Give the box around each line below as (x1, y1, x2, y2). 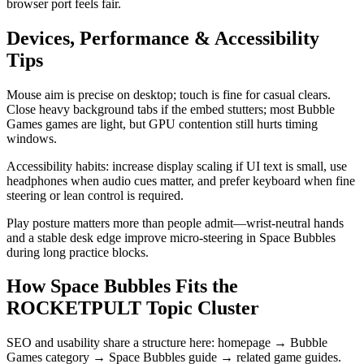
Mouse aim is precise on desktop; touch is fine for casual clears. (6, 87, 331, 102)
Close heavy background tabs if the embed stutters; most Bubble (6, 102, 335, 116)
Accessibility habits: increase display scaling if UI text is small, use (6, 158, 347, 173)
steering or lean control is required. (6, 188, 184, 202)
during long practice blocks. (6, 245, 149, 259)
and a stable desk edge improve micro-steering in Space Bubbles (6, 230, 336, 245)
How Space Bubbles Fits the (6, 275, 238, 297)
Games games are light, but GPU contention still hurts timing (6, 116, 318, 131)
